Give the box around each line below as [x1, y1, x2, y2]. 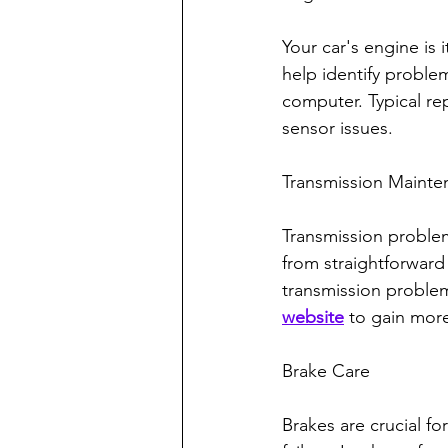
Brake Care [282, 360, 370, 383]
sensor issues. [282, 117, 393, 140]
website [282, 306, 344, 329]
